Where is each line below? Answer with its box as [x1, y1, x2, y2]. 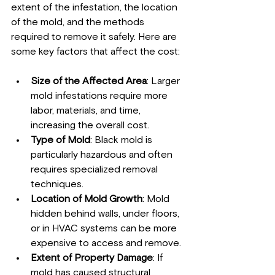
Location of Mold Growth [31, 194, 142, 204]
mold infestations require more [31, 91, 170, 101]
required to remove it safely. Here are [11, 32, 179, 42]
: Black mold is [90, 135, 155, 145]
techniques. [31, 179, 83, 189]
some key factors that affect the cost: [11, 47, 180, 56]
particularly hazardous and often [31, 150, 175, 160]
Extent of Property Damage [31, 253, 153, 263]
